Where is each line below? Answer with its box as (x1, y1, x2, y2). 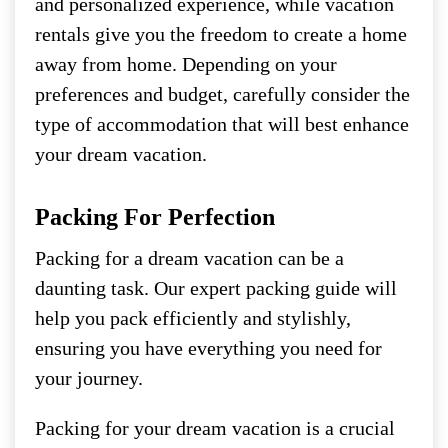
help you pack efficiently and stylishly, (35, 306, 351, 329)
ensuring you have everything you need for (35, 336, 382, 359)
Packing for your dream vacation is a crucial (35, 416, 395, 439)
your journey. (35, 366, 143, 389)
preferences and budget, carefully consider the (35, 82, 410, 105)
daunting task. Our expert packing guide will (35, 276, 397, 299)
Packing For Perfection (35, 203, 275, 230)
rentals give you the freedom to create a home (35, 22, 407, 45)
